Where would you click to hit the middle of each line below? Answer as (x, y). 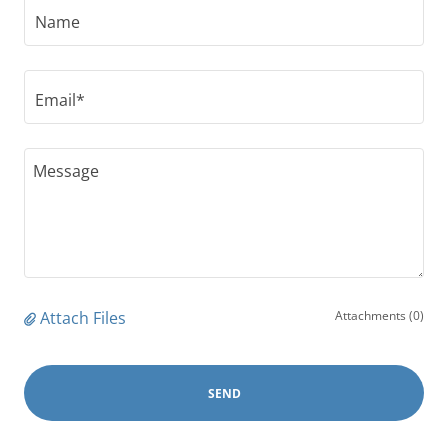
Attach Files (83, 318)
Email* (60, 99)
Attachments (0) (379, 315)
